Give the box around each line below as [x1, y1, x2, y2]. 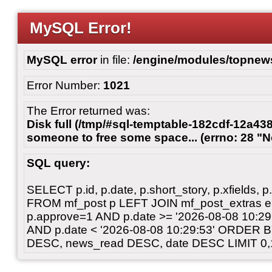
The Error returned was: [27, 104, 150, 117]
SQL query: [27, 157, 90, 169]
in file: [97, 53, 133, 66]
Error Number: [27, 79, 103, 92]
